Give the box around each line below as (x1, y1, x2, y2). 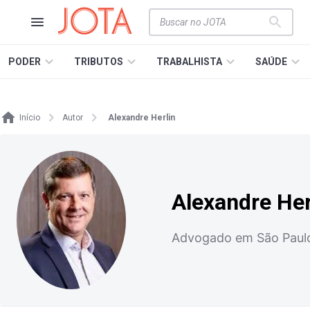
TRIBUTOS (74, 56, 123, 67)
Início (19, 113, 40, 122)
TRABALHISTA (156, 56, 222, 67)
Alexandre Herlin (108, 113, 175, 122)
